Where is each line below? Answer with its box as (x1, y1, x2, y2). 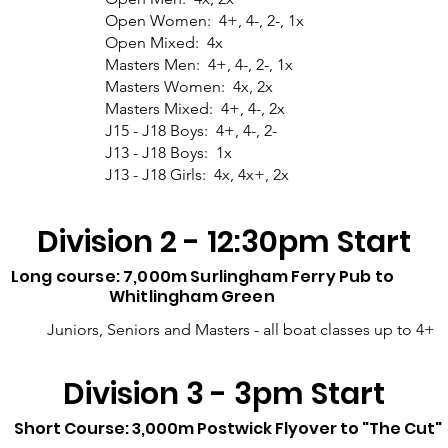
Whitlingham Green (11, 285, 275, 308)
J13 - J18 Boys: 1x (105, 143, 232, 162)
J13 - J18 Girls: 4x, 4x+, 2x (105, 165, 289, 184)
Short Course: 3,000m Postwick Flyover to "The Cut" (13, 417, 442, 440)
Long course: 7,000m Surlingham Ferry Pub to (11, 265, 435, 288)
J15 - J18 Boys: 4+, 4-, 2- (105, 121, 277, 140)
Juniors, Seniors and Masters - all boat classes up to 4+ (47, 320, 439, 339)
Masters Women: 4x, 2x (105, 77, 273, 96)
